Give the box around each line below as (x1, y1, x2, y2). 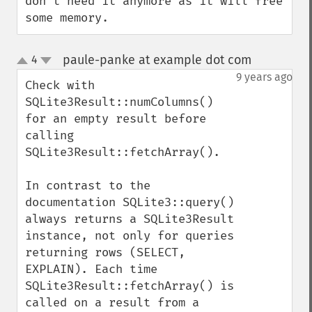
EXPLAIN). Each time (25, 262, 157, 276)
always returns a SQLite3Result (25, 212, 234, 226)
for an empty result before (25, 111, 206, 126)
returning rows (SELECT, (25, 245, 185, 260)
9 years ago (236, 70, 292, 84)
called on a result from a (25, 295, 199, 310)
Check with (25, 78, 95, 93)
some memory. (25, 10, 109, 25)
